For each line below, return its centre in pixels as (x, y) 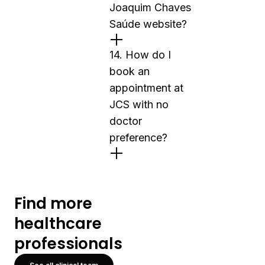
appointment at (146, 88)
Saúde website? (148, 24)
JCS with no (139, 104)
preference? (138, 138)
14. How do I (140, 55)
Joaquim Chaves (150, 7)
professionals (68, 244)
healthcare (58, 224)
